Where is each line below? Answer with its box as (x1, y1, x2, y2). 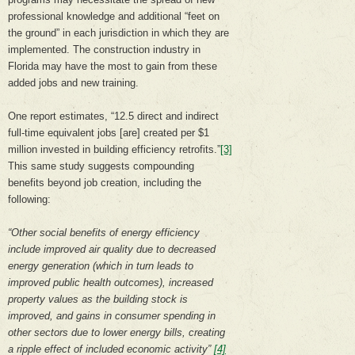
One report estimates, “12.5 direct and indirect (8, 110, 219, 123)
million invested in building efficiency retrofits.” (8, 143, 220, 156)
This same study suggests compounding (8, 160, 194, 173)
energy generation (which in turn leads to (8, 260, 193, 273)
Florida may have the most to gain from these (8, 60, 217, 73)
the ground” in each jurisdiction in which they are (8, 27, 229, 40)
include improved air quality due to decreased (8, 243, 216, 256)
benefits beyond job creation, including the (8, 177, 201, 189)
